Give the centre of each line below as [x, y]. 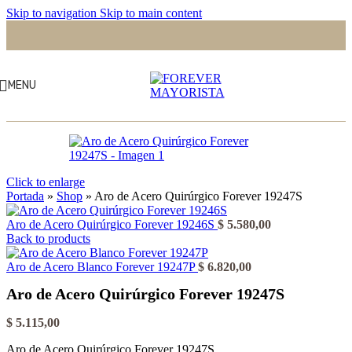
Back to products [48, 238]
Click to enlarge [46, 182]
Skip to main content [151, 13]
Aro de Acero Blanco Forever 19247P [102, 267]
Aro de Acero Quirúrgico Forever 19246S [112, 224]
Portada [25, 196]
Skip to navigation [53, 13]
